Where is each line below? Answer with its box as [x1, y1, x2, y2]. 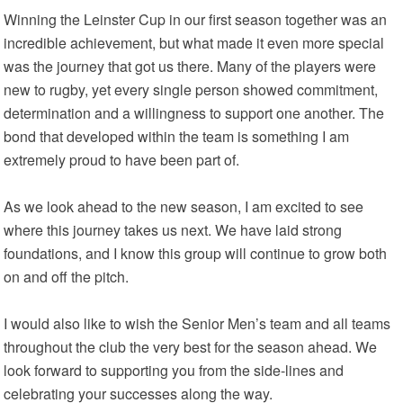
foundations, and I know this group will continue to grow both [4, 243, 388, 264]
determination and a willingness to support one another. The [4, 103, 385, 123]
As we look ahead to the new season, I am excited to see [4, 196, 364, 217]
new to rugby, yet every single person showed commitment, [4, 79, 379, 100]
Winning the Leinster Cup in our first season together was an [4, 9, 388, 30]
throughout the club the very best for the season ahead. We [4, 336, 378, 357]
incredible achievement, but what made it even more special [4, 32, 385, 53]
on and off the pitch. [4, 266, 130, 287]
